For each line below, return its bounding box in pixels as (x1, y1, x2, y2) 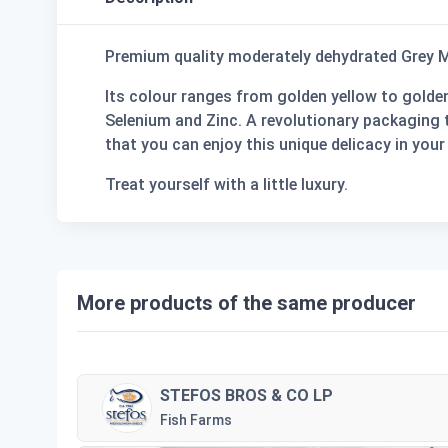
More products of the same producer (77, 291, 416, 316)
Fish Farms (160, 411, 232, 428)
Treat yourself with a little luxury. (105, 174, 348, 194)
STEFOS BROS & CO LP (160, 385, 333, 405)
